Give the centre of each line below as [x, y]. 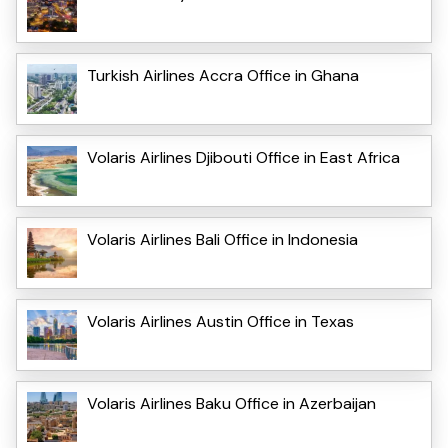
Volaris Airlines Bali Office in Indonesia [222, 240]
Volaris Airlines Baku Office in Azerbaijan [231, 404]
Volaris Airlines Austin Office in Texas [220, 322]
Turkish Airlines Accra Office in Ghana [223, 76]
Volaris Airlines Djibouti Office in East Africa [243, 158]
